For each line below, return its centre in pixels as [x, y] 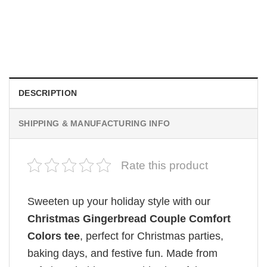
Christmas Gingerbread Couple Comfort [129, 218]
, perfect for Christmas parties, [152, 236]
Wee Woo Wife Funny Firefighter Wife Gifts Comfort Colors [131, 15]
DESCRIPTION [48, 93]
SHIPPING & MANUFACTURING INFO [94, 123]
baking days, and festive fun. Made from [122, 253]
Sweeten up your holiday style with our [119, 201]
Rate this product [164, 165]
